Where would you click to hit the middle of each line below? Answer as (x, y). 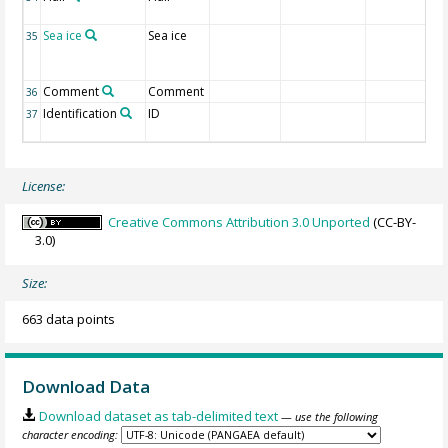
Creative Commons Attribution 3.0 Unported (239, 221)
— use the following (329, 417)
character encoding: (70, 435)
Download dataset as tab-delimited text (158, 416)
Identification (80, 113)
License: (44, 185)
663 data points (69, 318)
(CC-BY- (393, 221)
